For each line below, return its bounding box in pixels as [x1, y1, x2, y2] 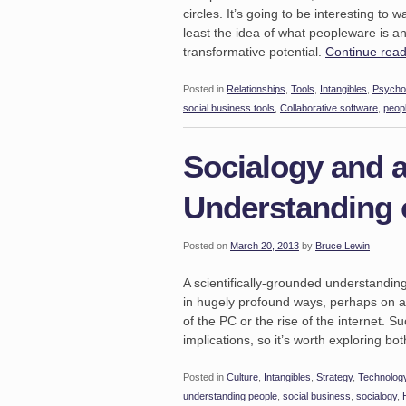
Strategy [316, 372, 353, 382]
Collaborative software [280, 102, 378, 113]
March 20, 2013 [230, 240, 299, 251]
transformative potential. [183, 44, 325, 59]
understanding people [183, 391, 277, 401]
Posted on [183, 240, 227, 251]
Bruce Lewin [315, 240, 370, 251]
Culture [227, 372, 258, 382]
